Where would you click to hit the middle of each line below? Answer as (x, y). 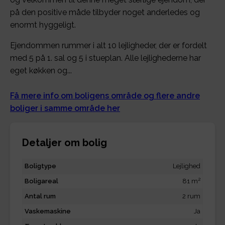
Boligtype (40, 166)
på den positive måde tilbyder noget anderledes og (105, 12)
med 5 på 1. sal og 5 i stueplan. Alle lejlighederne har (105, 58)
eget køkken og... (41, 70)
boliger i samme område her (65, 108)
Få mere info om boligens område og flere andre (105, 95)
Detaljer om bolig (65, 142)
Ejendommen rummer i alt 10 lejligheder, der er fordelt (108, 45)
